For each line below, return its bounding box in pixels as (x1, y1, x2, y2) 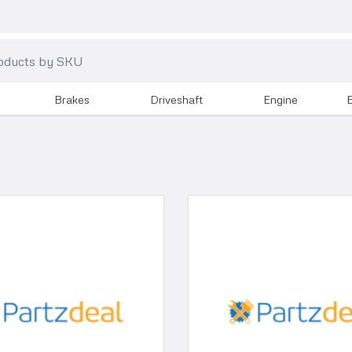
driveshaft (149, 93, 203, 106)
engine (262, 93, 298, 106)
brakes (53, 93, 90, 106)
